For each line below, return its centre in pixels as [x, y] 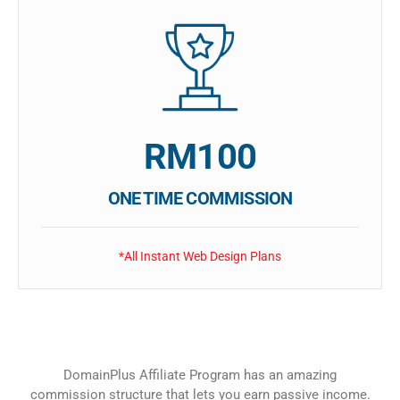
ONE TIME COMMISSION [200, 199]
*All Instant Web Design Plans [200, 257]
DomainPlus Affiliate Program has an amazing [200, 375]
